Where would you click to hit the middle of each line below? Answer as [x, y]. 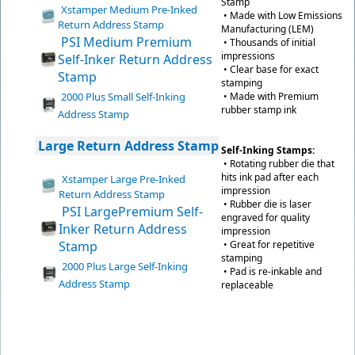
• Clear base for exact [270, 69]
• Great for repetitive [268, 244]
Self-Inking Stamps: [268, 150]
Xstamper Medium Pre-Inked [129, 10]
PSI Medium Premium [126, 42]
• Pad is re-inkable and [271, 271]
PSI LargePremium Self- [132, 212]
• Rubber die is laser [266, 204]
